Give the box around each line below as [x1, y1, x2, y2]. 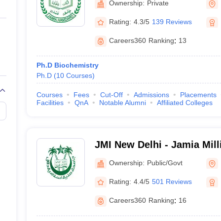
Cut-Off [100, 91, 123, 99]
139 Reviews [151, 17, 192, 26]
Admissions [133, 91, 169, 99]
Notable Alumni [99, 99, 146, 107]
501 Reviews [151, 177, 192, 185]
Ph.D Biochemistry [36, 61, 99, 69]
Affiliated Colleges [156, 99, 213, 107]
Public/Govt [147, 158, 183, 167]
